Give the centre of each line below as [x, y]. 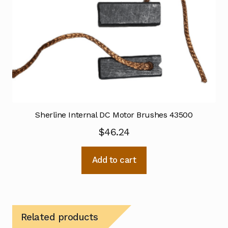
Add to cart [114, 160]
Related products [59, 217]
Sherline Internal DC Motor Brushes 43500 [114, 115]
